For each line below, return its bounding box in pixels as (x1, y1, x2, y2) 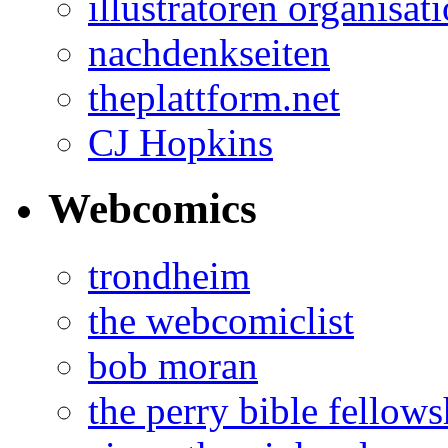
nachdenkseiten (88, 30, 330, 74)
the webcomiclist (88, 299, 354, 343)
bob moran (88, 344, 258, 388)
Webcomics (48, 185, 257, 233)
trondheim (88, 254, 250, 298)
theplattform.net (88, 75, 340, 119)
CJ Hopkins (88, 120, 273, 164)
